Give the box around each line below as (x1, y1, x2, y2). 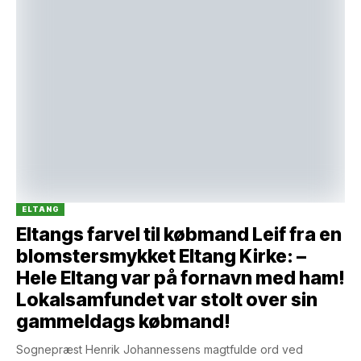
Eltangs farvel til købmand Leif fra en (16, 222, 342, 246)
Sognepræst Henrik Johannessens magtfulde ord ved (16, 342, 303, 356)
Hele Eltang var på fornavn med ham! (16, 266, 345, 289)
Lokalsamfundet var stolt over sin (16, 288, 317, 311)
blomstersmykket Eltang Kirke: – (16, 244, 306, 268)
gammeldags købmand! (16, 309, 230, 333)
